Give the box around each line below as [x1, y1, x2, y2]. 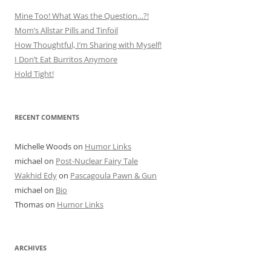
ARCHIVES [15, 243, 47, 253]
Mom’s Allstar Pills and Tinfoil [15, 25, 118, 36]
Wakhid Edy [15, 170, 57, 181]
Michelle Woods [15, 141, 71, 152]
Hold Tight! [15, 68, 54, 80]
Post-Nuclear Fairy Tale [56, 155, 138, 167]
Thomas [15, 199, 44, 211]
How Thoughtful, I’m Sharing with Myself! [15, 39, 162, 51]
